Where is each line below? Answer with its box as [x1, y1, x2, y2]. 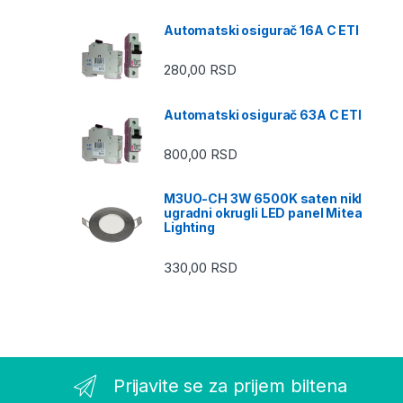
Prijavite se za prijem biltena [112, 375, 347, 398]
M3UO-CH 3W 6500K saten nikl [164, 191, 363, 207]
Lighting [164, 219, 215, 236]
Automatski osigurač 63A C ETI [164, 106, 362, 122]
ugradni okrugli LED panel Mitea [164, 205, 363, 221]
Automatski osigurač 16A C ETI [164, 22, 359, 38]
